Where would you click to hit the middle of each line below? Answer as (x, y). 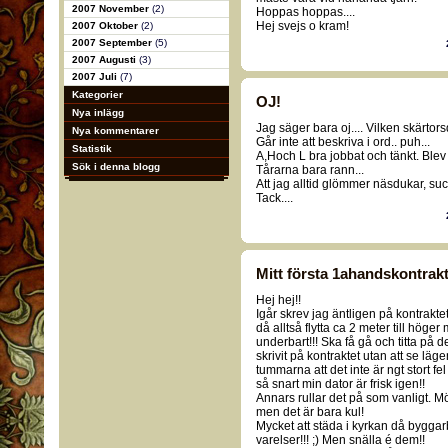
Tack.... (274, 198)
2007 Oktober (106, 25)
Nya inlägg (97, 112)
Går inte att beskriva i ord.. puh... (343, 142)
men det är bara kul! (310, 412)
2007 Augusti (105, 59)
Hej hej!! (278, 300)
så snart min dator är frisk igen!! (340, 384)
